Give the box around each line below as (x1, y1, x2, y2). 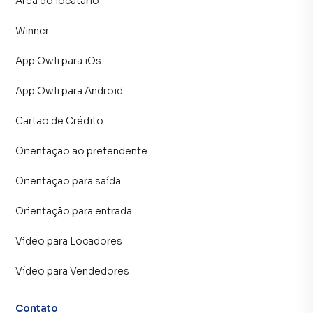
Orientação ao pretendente (15, 145, 147, 158)
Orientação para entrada (15, 205, 132, 218)
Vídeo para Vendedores (15, 265, 129, 278)
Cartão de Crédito (15, 115, 103, 128)
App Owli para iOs (15, 54, 101, 68)
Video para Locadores (15, 235, 122, 248)
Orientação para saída (15, 175, 121, 188)
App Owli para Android (15, 85, 123, 98)
